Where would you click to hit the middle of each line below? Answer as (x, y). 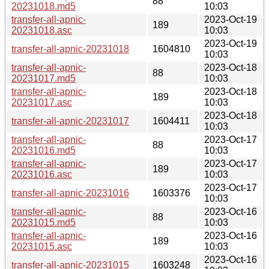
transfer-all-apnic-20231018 (70, 49)
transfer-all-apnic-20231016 (70, 193)
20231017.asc (42, 102)
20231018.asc (42, 30)
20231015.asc (42, 246)
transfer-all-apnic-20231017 (70, 121)
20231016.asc (42, 174)
